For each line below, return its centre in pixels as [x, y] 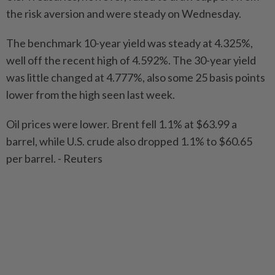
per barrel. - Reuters [54, 159]
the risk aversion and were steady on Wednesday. [124, 14]
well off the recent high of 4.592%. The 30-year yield [131, 60]
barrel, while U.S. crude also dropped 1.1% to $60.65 [129, 141]
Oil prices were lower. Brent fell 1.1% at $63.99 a [122, 124]
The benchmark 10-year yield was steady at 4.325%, [130, 43]
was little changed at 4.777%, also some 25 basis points [136, 78]
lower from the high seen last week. [91, 95]
